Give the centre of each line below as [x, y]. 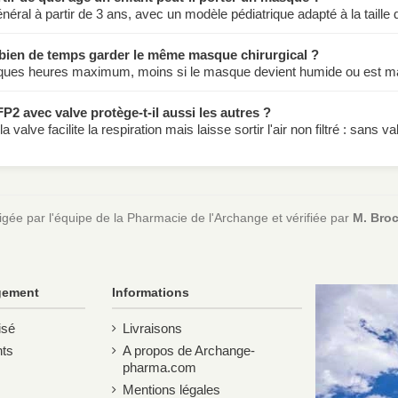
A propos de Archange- [189, 350]
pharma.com [160, 367]
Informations [151, 293]
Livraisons [153, 328]
